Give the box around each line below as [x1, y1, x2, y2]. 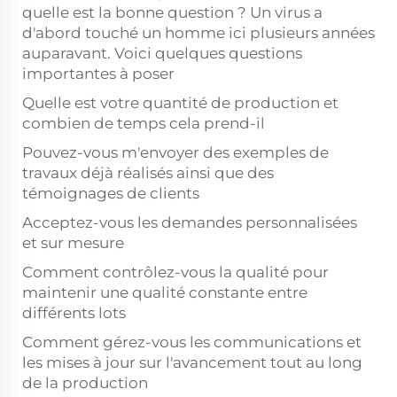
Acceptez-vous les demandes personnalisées [22, 214, 357, 231]
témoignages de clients [22, 184, 199, 202]
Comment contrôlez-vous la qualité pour [22, 263, 329, 281]
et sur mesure [22, 234, 124, 252]
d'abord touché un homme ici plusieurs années [22, 24, 375, 42]
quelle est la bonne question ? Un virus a [22, 4, 323, 21]
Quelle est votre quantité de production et [22, 94, 339, 112]
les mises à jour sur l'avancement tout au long [22, 354, 362, 371]
